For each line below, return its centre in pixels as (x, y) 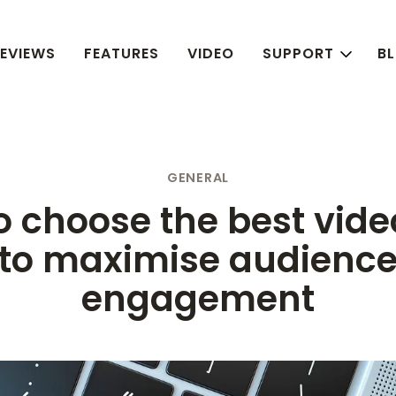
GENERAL (198, 177)
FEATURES (121, 53)
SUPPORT (298, 53)
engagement (198, 298)
